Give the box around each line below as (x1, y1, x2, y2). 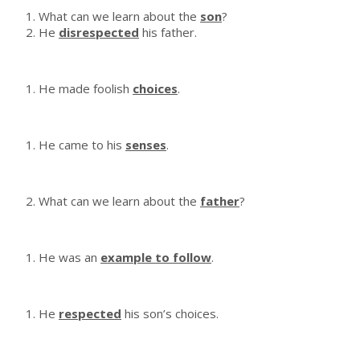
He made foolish (39, 80, 133, 97)
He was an (39, 249, 100, 266)
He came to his (39, 137, 125, 153)
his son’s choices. (121, 305, 219, 322)
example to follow (100, 249, 211, 266)
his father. (139, 24, 197, 41)
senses (125, 137, 166, 153)
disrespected (59, 24, 139, 41)
